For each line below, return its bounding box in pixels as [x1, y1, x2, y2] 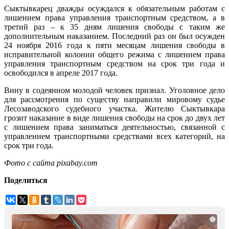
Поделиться [4, 176, 48, 185]
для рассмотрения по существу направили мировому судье [4, 95, 225, 104]
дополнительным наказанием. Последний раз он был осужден [4, 32, 225, 41]
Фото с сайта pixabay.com [4, 158, 98, 168]
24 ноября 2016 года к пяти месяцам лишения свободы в [4, 41, 225, 50]
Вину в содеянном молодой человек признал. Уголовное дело [4, 86, 225, 95]
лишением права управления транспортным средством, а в [4, 13, 225, 22]
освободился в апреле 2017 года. [4, 68, 118, 78]
